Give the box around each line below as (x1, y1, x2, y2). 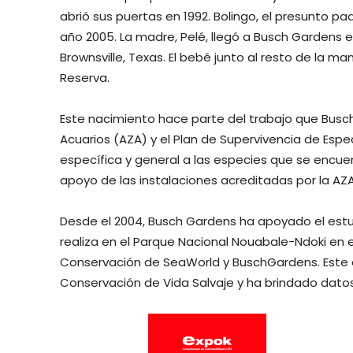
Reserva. (60, 69, 110, 87)
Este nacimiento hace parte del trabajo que (60, 110, 321, 128)
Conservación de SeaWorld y (60, 254, 232, 271)
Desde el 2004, (60, 213, 148, 230)
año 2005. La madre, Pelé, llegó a (60, 28, 254, 46)
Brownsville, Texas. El (60, 49, 180, 66)
